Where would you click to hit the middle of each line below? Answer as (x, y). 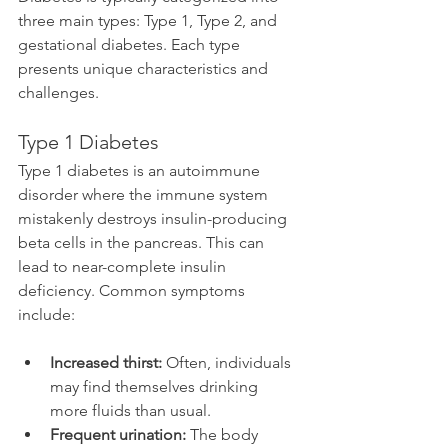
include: (46, 314)
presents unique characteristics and (145, 68)
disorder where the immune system (145, 194)
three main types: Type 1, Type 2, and (149, 20)
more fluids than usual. (130, 410)
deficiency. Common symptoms (133, 290)
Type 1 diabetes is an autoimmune (141, 170)
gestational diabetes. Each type (131, 44)
